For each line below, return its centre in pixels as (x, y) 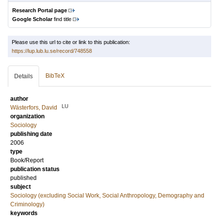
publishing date (31, 134)
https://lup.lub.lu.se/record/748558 (52, 51)
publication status (35, 169)
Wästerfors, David (34, 108)
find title (62, 19)
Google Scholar (32, 19)
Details (23, 76)
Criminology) (27, 204)
